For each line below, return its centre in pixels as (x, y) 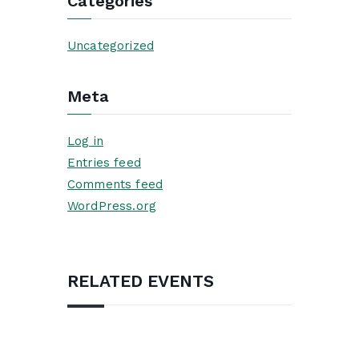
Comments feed (115, 185)
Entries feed (104, 163)
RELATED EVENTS (141, 281)
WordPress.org (112, 206)
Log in (85, 141)
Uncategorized (111, 45)
